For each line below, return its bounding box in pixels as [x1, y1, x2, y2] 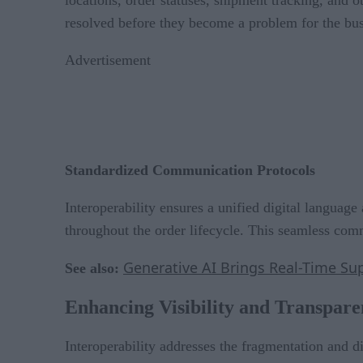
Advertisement [65, 51, 151, 68]
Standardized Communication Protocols [65, 161, 315, 178]
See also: [65, 259, 123, 276]
